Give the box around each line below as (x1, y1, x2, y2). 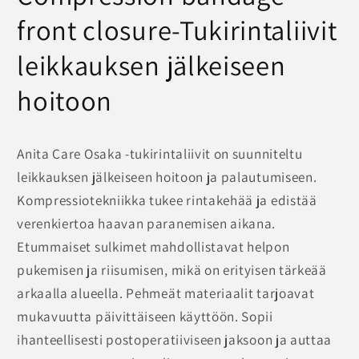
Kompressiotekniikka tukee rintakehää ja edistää (17, 190, 317, 209)
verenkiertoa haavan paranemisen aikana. (17, 213, 276, 232)
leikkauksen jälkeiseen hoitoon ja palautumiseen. (17, 167, 317, 186)
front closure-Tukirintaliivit (17, 12, 337, 49)
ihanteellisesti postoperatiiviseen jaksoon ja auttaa (17, 329, 333, 349)
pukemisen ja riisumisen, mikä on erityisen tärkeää (17, 260, 327, 279)
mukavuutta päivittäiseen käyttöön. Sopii (17, 306, 273, 325)
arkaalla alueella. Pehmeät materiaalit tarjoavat (17, 283, 315, 302)
